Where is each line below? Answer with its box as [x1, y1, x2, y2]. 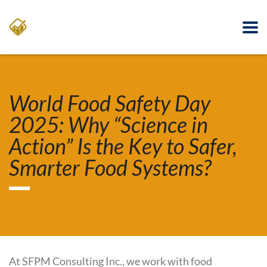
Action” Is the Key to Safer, [9, 133, 237, 160]
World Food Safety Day [9, 90, 210, 117]
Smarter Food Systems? [9, 154, 211, 181]
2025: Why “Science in [9, 111, 208, 138]
